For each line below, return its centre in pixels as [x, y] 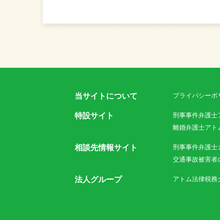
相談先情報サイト [106, 148]
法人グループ [98, 179]
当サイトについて [106, 96]
